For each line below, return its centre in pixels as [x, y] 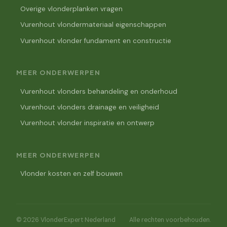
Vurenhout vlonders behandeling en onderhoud [99, 91]
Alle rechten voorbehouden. [170, 220]
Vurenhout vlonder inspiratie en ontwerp [87, 123]
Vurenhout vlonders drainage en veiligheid [90, 107]
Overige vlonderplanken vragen [71, 9]
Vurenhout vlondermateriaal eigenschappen [93, 25]
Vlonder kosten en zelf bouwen [71, 174]
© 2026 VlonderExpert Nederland [66, 220]
